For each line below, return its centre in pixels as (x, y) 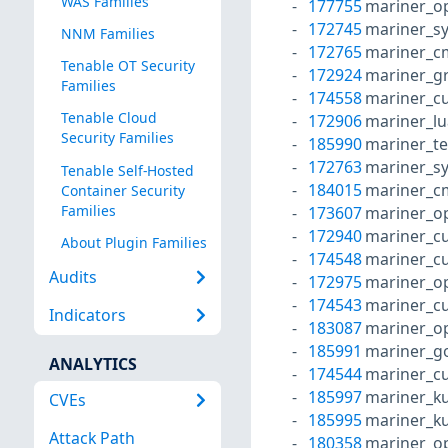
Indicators (87, 315)
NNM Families (107, 34)
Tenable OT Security (127, 66)
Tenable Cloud (108, 118)
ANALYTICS (92, 363)
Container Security (122, 190)
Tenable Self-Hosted (127, 170)
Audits (72, 277)
